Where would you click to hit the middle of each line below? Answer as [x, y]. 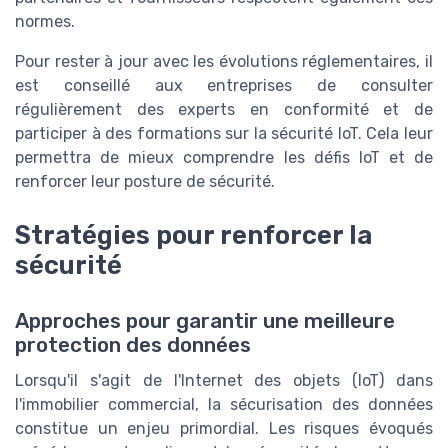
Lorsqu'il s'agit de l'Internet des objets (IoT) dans [224, 381]
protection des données [133, 345]
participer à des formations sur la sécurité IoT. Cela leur [224, 134]
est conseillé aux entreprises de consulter [224, 86]
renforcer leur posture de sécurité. [145, 182]
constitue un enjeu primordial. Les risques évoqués [224, 429]
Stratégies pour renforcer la [193, 235]
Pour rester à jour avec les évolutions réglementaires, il [224, 62]
